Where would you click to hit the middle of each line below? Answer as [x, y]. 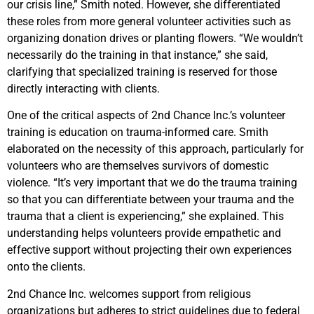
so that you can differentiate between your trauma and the [150, 200]
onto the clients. [46, 267]
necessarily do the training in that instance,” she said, [137, 55]
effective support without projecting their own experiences [149, 250]
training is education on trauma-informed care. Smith [138, 132]
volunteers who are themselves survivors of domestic [138, 166]
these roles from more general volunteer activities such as [149, 21]
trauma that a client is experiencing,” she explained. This [145, 217]
